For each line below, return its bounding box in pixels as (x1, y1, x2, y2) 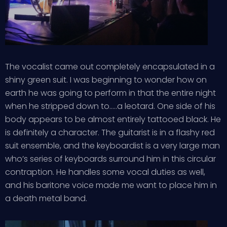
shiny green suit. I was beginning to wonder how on (5, 73, 207, 86)
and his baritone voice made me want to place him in (5, 179, 217, 191)
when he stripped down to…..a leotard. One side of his (5, 100, 215, 112)
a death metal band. (5, 192, 87, 204)
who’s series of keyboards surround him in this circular (5, 153, 216, 165)
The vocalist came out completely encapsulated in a (5, 60, 215, 72)
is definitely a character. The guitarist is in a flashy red (5, 126, 215, 138)
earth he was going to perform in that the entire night (5, 87, 216, 99)
